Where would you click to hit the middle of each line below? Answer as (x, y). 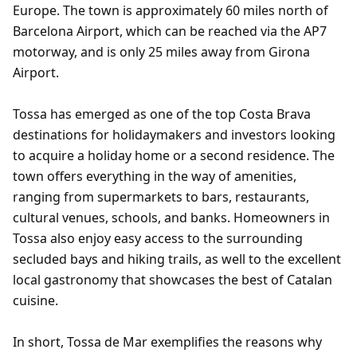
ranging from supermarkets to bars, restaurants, (161, 197)
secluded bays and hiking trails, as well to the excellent (177, 259)
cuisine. (35, 300)
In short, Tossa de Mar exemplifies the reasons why (167, 342)
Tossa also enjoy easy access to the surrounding (158, 238)
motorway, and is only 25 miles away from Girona (161, 52)
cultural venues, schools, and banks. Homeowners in (171, 218)
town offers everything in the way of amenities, (155, 176)
